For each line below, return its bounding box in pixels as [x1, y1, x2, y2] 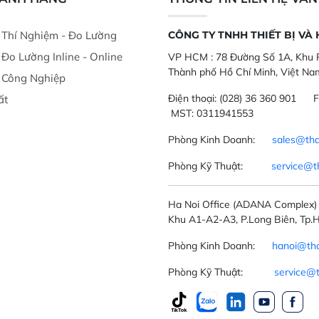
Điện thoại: [168, 91, 216, 105]
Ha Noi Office [168, 197, 230, 211]
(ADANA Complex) [233, 197, 317, 211]
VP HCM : [168, 50, 213, 63]
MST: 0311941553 [168, 106, 256, 120]
